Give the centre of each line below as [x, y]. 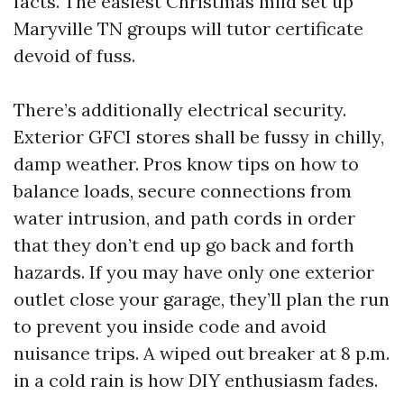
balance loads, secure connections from [183, 191]
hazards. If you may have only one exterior [194, 272]
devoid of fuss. [74, 55]
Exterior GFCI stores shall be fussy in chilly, [199, 137]
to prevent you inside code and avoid [170, 326]
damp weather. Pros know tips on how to [186, 164]
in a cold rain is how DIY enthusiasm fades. [196, 380]
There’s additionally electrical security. [180, 110]
